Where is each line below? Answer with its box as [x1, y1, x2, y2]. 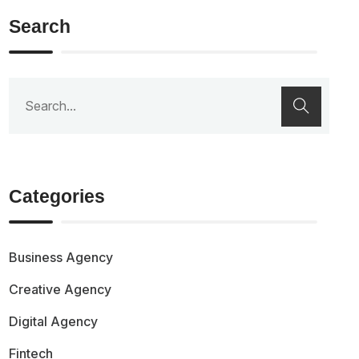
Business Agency [9, 248, 114, 265]
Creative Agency [9, 280, 112, 297]
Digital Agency [9, 313, 99, 329]
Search [9, 16, 71, 38]
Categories [9, 186, 106, 208]
